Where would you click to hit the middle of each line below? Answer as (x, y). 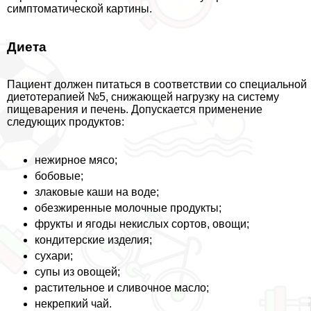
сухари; (54, 256)
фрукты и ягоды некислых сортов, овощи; (142, 224)
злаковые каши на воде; (97, 192)
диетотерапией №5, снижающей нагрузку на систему (143, 97)
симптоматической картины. (79, 8)
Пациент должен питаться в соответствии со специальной (157, 85)
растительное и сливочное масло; (122, 288)
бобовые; (59, 176)
